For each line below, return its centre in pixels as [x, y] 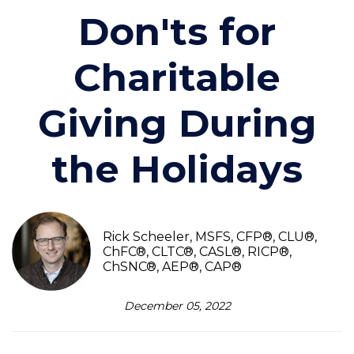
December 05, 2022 [177, 306]
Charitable [177, 78]
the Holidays [177, 169]
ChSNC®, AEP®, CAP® [172, 266]
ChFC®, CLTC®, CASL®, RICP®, [197, 251]
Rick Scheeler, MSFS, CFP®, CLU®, [210, 236]
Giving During [177, 124]
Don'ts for [177, 32]
